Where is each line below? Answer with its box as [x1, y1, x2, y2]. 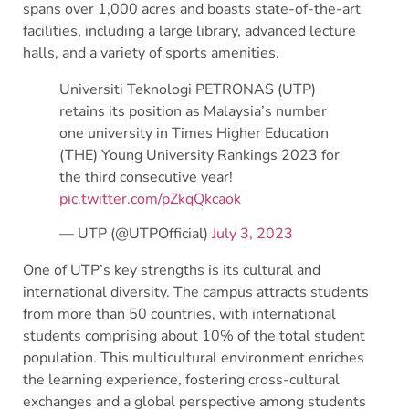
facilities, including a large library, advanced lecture [23, 20, 356, 41]
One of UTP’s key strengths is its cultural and [23, 259, 320, 280]
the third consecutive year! [59, 166, 233, 187]
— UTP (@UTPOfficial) [59, 223, 212, 244]
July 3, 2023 [212, 223, 293, 244]
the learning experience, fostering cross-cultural [23, 369, 340, 390]
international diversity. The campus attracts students [23, 281, 369, 302]
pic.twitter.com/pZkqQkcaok [59, 188, 241, 209]
